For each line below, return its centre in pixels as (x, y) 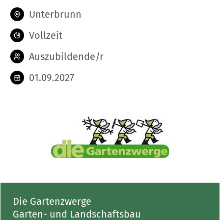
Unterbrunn (55, 14)
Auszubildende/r (66, 56)
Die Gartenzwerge (52, 201)
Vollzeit (46, 35)
